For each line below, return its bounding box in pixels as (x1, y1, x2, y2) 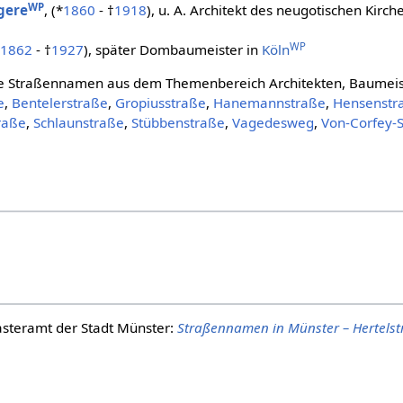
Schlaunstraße (33, 113, 125, 132)
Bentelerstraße (12, 94, 109, 112)
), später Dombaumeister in (83, 40, 262, 59)
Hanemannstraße (213, 94, 327, 112)
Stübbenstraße (131, 113, 226, 132)
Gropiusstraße (115, 94, 207, 112)
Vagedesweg (232, 113, 315, 132)
